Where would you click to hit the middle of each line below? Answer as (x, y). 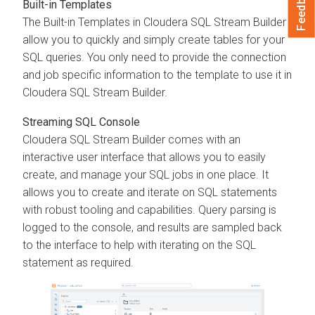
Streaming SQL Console (81, 122)
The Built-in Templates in (83, 22)
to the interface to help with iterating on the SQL (139, 245)
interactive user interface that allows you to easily (144, 157)
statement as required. (78, 262)
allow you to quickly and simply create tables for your (154, 39)
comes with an (203, 139)
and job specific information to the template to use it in (157, 75)
